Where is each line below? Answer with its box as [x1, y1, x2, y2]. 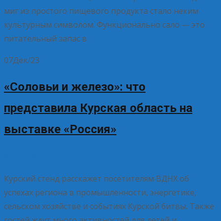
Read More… [87, 33, 133, 44]
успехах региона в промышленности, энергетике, [4, 187, 196, 198]
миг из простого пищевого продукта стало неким [4, 5, 198, 16]
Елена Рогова [90, 151, 143, 163]
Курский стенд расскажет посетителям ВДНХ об [4, 173, 189, 184]
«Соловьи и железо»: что [4, 80, 146, 94]
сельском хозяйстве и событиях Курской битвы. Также [4, 201, 214, 212]
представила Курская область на [4, 101, 192, 115]
